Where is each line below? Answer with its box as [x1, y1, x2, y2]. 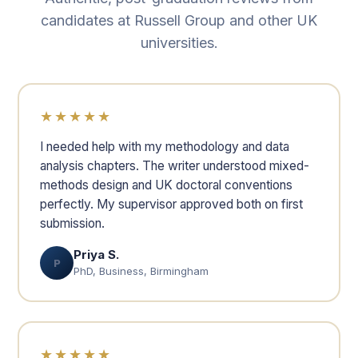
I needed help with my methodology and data [40, 139, 289, 154]
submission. [40, 216, 105, 231]
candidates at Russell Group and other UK [41, 12, 317, 29]
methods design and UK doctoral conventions [40, 177, 292, 193]
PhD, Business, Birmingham [74, 265, 209, 277]
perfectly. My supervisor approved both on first [40, 197, 303, 212]
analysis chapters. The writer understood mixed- [40, 158, 309, 173]
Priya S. [74, 247, 119, 262]
